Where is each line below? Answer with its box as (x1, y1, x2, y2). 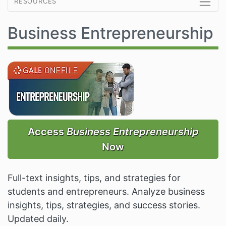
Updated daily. (8, 213, 69, 224)
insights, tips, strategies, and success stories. (8, 200, 200, 211)
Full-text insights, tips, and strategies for (8, 173, 181, 184)
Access (27, 126, 67, 138)
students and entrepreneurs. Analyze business (8, 186, 205, 197)
